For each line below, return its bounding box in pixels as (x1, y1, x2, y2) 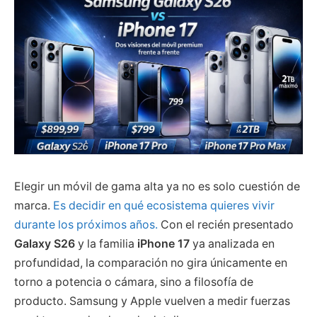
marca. (14, 198, 53, 212)
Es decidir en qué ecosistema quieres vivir (53, 198, 275, 212)
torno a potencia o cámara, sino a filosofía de (14, 275, 253, 289)
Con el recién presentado (158, 217, 294, 231)
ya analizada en (190, 236, 275, 250)
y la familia (75, 236, 137, 250)
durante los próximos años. (14, 217, 158, 231)
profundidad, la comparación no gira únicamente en (14, 255, 287, 270)
